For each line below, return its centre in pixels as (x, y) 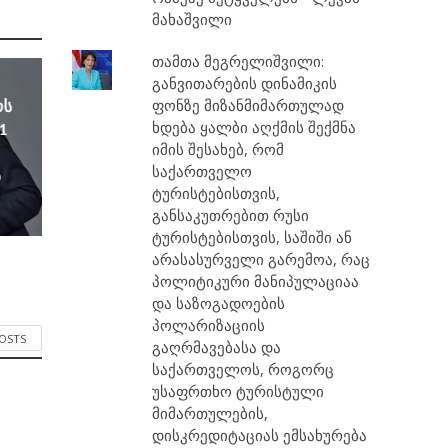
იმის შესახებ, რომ (218, 149)
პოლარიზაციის (209, 325)
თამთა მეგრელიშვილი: (238, 61)
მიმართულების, (210, 413)
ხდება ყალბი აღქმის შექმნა (254, 127)
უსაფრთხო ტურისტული (238, 391)
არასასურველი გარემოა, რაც (261, 259)
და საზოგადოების (219, 303)
